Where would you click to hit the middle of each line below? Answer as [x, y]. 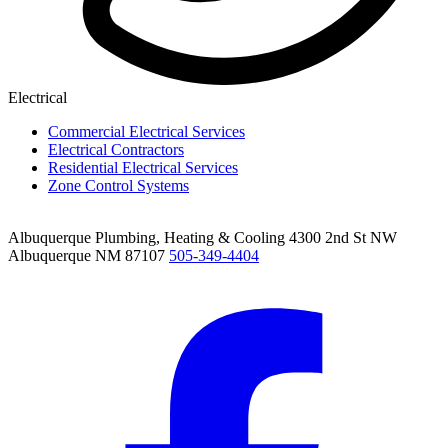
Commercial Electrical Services [146, 132]
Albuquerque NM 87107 [86, 256]
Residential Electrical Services [143, 168]
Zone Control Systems [118, 186]
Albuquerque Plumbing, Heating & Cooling [146, 238]
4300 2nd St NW [343, 238]
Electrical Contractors [116, 150]
